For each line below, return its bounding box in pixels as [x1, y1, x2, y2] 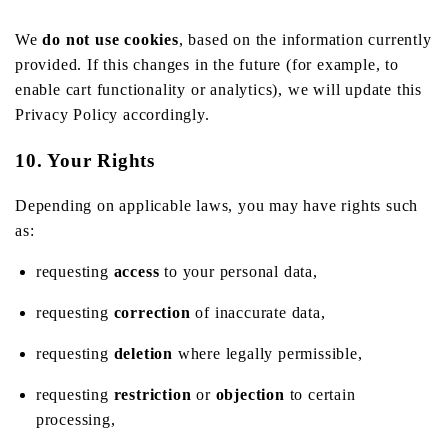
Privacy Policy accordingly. [15, 105, 210, 123]
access [113, 263, 160, 281]
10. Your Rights [15, 149, 155, 171]
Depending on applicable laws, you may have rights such [15, 197, 419, 215]
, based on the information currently [178, 30, 432, 48]
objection [215, 386, 285, 404]
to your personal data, [159, 263, 318, 281]
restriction [113, 386, 192, 404]
